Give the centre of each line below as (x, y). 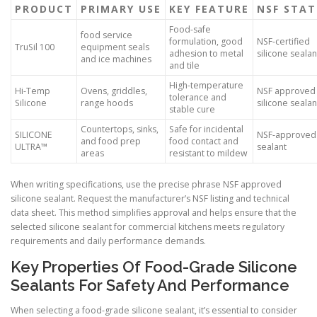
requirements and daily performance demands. (108, 241)
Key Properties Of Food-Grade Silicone (154, 267)
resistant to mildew (208, 154)
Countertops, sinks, (120, 129)
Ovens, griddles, (114, 91)
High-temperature (206, 86)
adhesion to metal (206, 54)
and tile (184, 66)
